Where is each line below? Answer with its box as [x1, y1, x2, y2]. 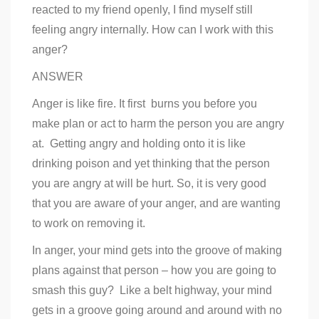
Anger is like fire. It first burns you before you [32, 97, 257, 110]
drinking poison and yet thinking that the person [32, 157, 270, 169]
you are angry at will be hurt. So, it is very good [32, 177, 266, 189]
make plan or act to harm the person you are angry [32, 117, 284, 130]
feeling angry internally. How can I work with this [32, 23, 273, 36]
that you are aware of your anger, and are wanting [32, 197, 281, 209]
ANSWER [32, 70, 83, 83]
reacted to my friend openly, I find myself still [32, 3, 253, 16]
